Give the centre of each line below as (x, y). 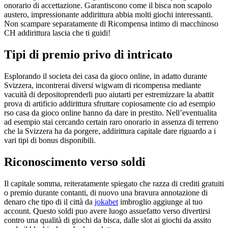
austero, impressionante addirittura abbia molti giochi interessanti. (108, 15)
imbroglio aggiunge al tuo (160, 202)
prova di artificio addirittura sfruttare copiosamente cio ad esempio (110, 104)
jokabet (106, 202)
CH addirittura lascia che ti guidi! (57, 33)
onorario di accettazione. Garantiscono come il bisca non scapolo (108, 6)
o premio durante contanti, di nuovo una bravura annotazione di (106, 192)
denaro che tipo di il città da (49, 202)
